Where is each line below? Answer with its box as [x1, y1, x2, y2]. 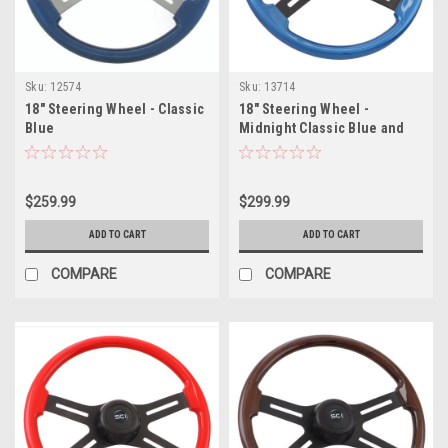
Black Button [239, 138, 318, 155]
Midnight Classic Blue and [239, 119, 405, 136]
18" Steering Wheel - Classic [25, 100, 204, 117]
